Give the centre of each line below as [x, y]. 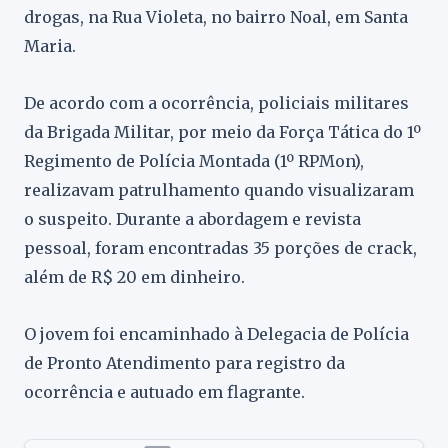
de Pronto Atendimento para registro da [184, 363]
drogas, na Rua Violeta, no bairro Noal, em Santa [216, 17]
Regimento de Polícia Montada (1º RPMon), [194, 161]
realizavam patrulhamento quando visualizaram [219, 190]
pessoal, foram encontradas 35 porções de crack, [220, 248]
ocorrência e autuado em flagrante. [164, 392]
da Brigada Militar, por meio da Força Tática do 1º [222, 132]
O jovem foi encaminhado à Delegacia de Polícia [216, 334]
